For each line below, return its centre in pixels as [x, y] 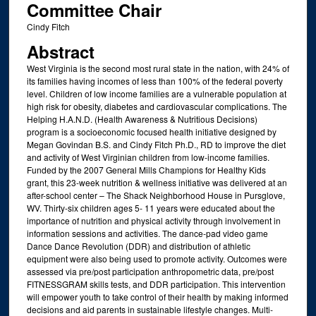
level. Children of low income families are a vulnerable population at [156, 93]
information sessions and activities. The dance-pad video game [147, 233]
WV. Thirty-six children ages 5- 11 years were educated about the [151, 207]
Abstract [60, 51]
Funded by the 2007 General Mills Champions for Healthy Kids [146, 169]
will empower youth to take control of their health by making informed [157, 296]
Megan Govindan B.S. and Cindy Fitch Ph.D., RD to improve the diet [156, 144]
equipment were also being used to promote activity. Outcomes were [157, 258]
